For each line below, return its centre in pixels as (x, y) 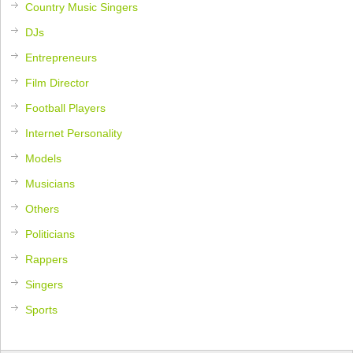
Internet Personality (74, 133)
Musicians (50, 183)
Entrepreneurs (61, 57)
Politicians (50, 234)
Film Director (58, 82)
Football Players (66, 108)
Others (43, 208)
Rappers (47, 259)
